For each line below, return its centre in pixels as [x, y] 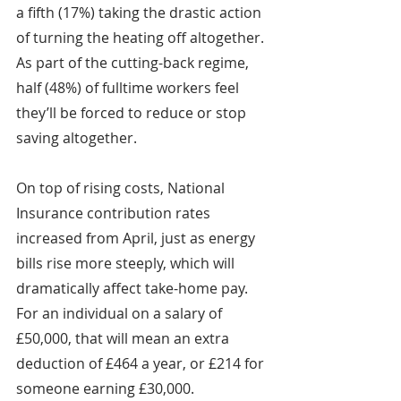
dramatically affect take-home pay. [134, 289]
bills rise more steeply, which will [127, 264]
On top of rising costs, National [122, 188]
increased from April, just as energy [137, 239]
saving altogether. [77, 138]
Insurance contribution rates [115, 213]
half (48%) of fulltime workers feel [129, 88]
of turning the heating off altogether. [142, 38]
